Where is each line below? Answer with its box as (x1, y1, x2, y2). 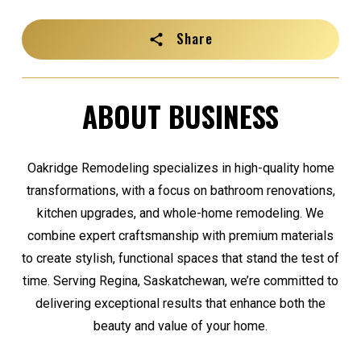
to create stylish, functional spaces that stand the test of (22, 250, 339, 266)
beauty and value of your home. (93, 317, 268, 334)
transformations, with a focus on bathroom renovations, (26, 182, 335, 198)
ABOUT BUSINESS (82, 94, 279, 137)
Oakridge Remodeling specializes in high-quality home (27, 160, 334, 176)
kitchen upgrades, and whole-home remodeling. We (37, 205, 324, 221)
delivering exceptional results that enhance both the (35, 295, 326, 311)
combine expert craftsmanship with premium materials (27, 227, 334, 243)
